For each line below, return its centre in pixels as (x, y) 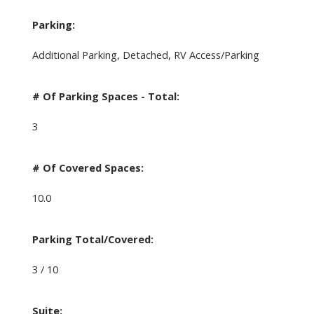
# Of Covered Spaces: (88, 167)
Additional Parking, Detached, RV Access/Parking (145, 54)
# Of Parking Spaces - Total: (105, 96)
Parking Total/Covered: (93, 239)
